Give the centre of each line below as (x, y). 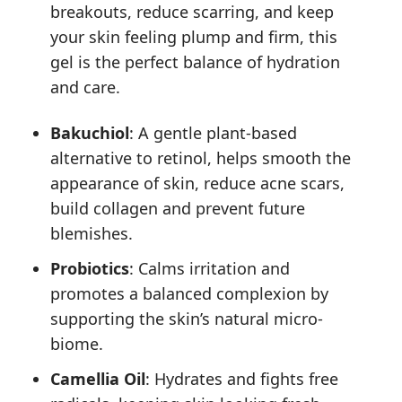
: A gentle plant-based (214, 133)
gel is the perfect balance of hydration (196, 61)
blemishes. (92, 234)
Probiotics (90, 268)
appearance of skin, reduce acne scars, (198, 184)
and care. (86, 87)
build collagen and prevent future (178, 209)
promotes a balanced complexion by (190, 293)
